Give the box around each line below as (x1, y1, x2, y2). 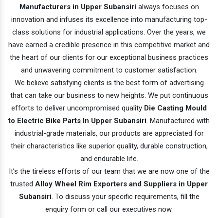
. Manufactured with (146, 116, 210, 125)
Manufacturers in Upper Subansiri (19, 2, 136, 11)
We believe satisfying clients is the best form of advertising (14, 78, 204, 87)
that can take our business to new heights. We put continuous (10, 91, 208, 100)
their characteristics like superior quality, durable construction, (10, 141, 208, 150)
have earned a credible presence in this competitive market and (8, 40, 210, 49)
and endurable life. (80, 154, 138, 163)
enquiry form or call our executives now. (45, 204, 173, 214)
